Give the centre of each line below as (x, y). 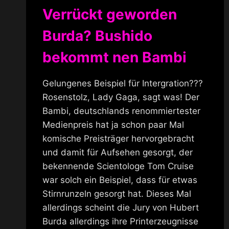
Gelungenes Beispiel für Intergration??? (123, 83)
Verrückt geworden (110, 14)
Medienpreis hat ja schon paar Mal (113, 124)
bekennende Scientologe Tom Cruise (118, 166)
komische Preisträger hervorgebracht (118, 138)
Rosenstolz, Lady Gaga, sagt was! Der (121, 97)
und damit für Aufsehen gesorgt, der (118, 152)
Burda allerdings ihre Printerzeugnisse (120, 221)
